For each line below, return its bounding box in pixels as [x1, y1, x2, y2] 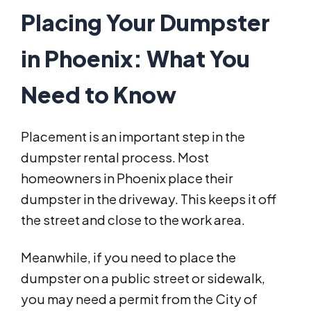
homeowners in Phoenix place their [21, 170, 233, 187]
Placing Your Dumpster [21, 8, 270, 37]
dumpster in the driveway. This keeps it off [21, 191, 276, 208]
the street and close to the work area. [21, 212, 245, 228]
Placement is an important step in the [21, 128, 245, 145]
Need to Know [21, 81, 176, 109]
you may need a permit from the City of [21, 291, 258, 308]
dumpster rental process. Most [21, 149, 209, 166]
